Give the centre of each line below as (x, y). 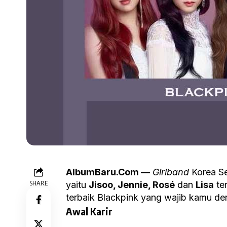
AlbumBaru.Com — (108, 172)
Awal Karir (89, 211)
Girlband (171, 172)
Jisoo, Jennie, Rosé (132, 185)
